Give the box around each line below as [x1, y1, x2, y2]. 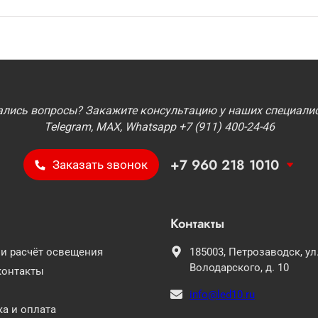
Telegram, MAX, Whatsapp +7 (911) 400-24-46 [43, 120, 275, 133]
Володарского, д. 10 [190, 261, 289, 274]
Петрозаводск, [229, 246, 305, 258]
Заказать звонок [52, 158, 148, 172]
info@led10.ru [190, 288, 255, 301]
